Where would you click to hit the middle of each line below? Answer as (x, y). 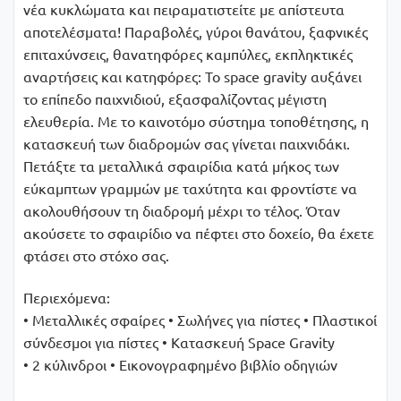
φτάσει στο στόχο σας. (96, 255)
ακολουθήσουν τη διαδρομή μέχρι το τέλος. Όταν (182, 210)
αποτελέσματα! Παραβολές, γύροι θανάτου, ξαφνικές (196, 31)
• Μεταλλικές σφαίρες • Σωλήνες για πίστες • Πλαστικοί (200, 320)
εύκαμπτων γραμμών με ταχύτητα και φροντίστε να (190, 188)
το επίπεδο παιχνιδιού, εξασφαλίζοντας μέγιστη (175, 98)
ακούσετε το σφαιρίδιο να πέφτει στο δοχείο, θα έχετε (199, 232)
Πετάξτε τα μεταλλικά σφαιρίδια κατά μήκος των (181, 165)
